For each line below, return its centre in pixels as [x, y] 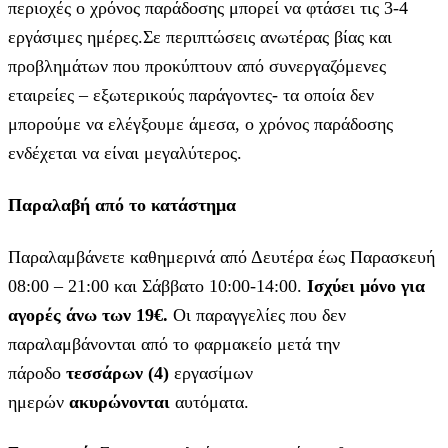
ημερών [38, 401]
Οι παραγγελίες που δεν [257, 314]
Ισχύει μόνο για [363, 285]
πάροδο [37, 372]
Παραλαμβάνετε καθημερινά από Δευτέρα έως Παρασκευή [221, 256]
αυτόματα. [209, 401]
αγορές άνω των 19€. [88, 314]
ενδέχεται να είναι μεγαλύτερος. [125, 152]
